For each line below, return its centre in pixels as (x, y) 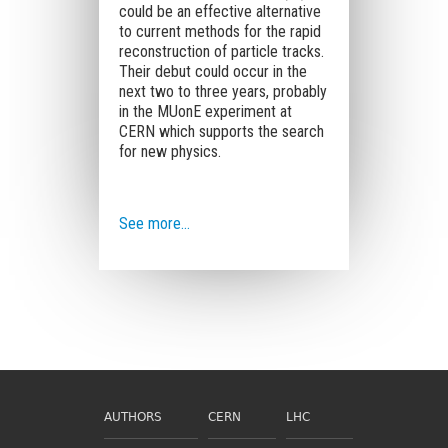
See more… (154, 223)
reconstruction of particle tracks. (221, 51)
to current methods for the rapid (219, 31)
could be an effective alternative (219, 11)
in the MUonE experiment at (205, 111)
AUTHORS (132, 417)
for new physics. (169, 151)
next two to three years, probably (222, 91)
